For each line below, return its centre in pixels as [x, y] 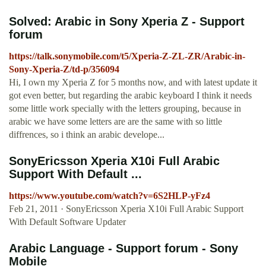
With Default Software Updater [67, 222]
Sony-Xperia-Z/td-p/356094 [64, 69]
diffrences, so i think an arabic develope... [87, 135]
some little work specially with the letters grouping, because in [125, 109]
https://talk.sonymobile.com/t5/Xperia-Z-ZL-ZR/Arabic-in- [127, 56]
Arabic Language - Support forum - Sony [123, 248]
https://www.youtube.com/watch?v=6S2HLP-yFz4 [110, 196]
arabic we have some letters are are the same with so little [115, 122]
